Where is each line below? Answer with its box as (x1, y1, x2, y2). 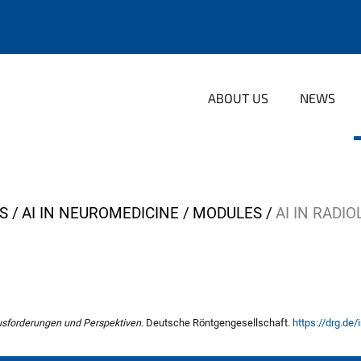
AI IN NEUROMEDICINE (22, 204, 179, 222)
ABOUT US (208, 90, 268, 106)
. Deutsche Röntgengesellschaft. (141, 316, 293, 329)
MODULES (193, 204, 262, 222)
